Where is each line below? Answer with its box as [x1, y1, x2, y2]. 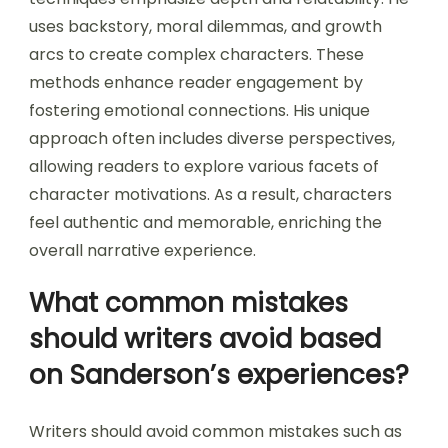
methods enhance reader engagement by [29, 71, 363, 95]
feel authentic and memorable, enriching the [29, 211, 382, 235]
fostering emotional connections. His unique [29, 99, 370, 123]
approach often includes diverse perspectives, [29, 127, 395, 151]
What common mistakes [29, 285, 348, 322]
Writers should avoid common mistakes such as [29, 420, 402, 444]
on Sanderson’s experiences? [29, 357, 409, 394]
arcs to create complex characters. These [29, 43, 364, 67]
